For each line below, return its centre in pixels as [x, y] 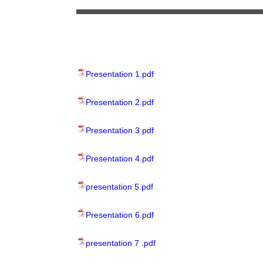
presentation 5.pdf [119, 187]
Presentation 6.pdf [120, 215]
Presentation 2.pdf [120, 102]
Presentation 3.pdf [120, 130]
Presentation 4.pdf [120, 159]
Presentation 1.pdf [120, 74]
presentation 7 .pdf [121, 243]
